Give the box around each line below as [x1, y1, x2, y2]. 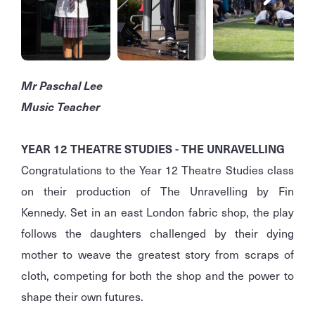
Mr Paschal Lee [21, 77, 103, 94]
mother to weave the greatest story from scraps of [21, 245, 294, 263]
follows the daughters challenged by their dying [21, 224, 294, 242]
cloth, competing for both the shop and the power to [21, 266, 294, 284]
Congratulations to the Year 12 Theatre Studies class [21, 161, 294, 179]
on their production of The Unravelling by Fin [21, 182, 294, 200]
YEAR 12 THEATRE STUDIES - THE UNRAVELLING [21, 140, 285, 157]
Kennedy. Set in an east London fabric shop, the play [21, 203, 294, 221]
